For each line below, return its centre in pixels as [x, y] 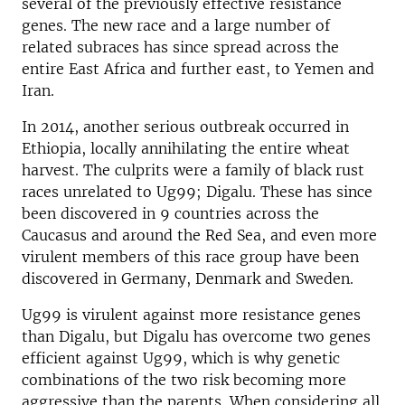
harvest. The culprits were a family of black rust [193, 170]
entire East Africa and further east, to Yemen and [198, 69]
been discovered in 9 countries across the [170, 213]
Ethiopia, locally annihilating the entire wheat [186, 148]
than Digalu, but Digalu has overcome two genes [196, 336]
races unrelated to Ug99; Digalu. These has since [197, 192]
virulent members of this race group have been [190, 257]
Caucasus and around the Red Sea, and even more [199, 235]
